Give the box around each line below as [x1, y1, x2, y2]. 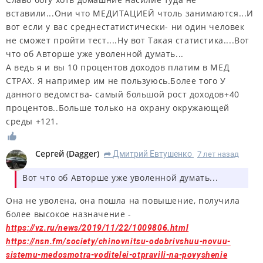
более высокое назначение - [6, 208, 131, 220]
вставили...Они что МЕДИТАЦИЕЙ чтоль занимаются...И [6, 8, 254, 19]
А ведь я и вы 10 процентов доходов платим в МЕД [6, 62, 230, 73]
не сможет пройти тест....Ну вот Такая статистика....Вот [6, 35, 250, 46]
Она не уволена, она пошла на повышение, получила [6, 195, 240, 207]
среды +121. [6, 116, 59, 127]
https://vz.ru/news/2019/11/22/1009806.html [6, 223, 189, 233]
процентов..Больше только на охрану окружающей [6, 102, 230, 114]
